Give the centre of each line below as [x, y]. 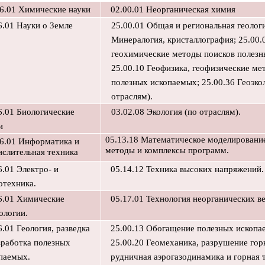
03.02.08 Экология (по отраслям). [176, 112]
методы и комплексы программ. [167, 150]
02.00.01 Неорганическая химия [173, 9]
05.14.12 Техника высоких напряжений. [187, 169]
